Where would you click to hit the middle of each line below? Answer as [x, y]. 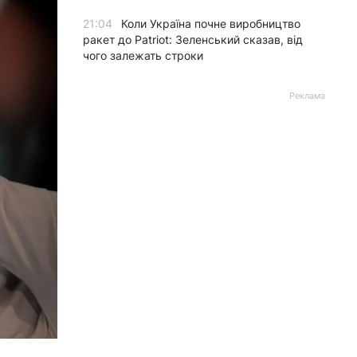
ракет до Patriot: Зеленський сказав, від [193, 39]
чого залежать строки [143, 55]
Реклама [307, 96]
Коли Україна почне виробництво [211, 24]
